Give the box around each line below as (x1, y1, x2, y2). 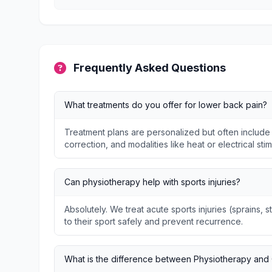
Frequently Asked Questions (73, 61, 226, 74)
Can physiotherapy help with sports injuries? (64, 177, 240, 187)
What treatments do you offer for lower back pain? (64, 100, 267, 110)
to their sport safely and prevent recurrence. (64, 216, 243, 226)
